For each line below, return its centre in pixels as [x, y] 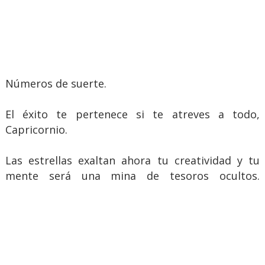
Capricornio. [36, 129]
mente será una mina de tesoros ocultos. [132, 175]
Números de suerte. [56, 83]
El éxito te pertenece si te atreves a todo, [132, 114]
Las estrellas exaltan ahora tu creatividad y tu [132, 160]
